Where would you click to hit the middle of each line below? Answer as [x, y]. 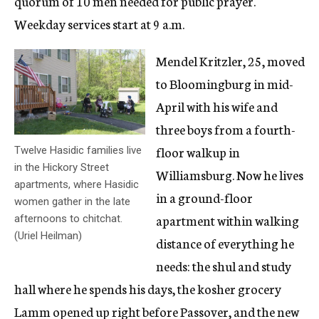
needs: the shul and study [223, 266]
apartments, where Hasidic [77, 185]
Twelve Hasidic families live [78, 151]
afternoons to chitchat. [68, 219]
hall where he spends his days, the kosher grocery [148, 289]
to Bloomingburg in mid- [224, 84]
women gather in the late [72, 202]
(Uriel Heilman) [48, 236]
